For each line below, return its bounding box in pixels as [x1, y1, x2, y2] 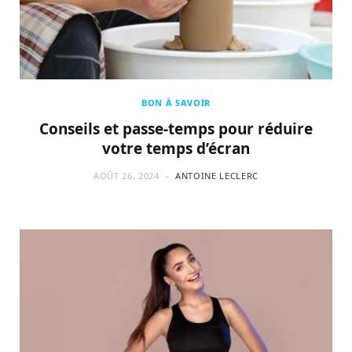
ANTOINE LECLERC [175, 170, 259, 182]
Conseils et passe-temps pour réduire [39, 119, 313, 140]
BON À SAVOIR [141, 97, 211, 109]
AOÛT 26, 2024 [93, 170, 159, 182]
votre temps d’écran [102, 138, 250, 159]
